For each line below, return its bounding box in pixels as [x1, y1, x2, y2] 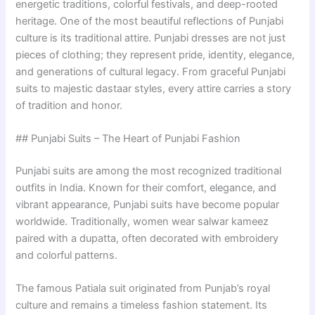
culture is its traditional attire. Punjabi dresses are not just [15, 31, 286, 44]
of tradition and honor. [15, 98, 123, 112]
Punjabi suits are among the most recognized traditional [15, 164, 282, 177]
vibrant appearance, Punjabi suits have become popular [15, 198, 280, 211]
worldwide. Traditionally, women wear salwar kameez [15, 214, 269, 228]
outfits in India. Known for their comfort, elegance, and [15, 181, 277, 194]
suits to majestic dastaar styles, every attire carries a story [15, 82, 292, 95]
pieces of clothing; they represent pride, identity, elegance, [15, 48, 295, 61]
